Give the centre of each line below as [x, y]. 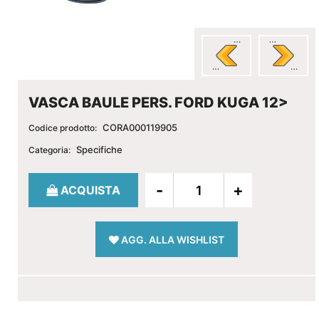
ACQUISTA [90, 190]
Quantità [51, 181]
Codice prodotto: [63, 128]
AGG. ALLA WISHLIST [173, 240]
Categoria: [49, 150]
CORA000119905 [140, 127]
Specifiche [100, 150]
